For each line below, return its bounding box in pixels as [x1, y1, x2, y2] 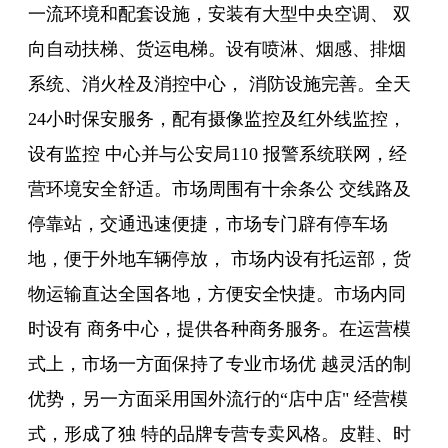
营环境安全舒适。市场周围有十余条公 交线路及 [28, 179, 411, 200]
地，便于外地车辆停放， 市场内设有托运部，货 [28, 249, 411, 270]
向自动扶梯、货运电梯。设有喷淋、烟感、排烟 [28, 39, 406, 60]
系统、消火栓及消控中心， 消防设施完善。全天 [28, 74, 411, 95]
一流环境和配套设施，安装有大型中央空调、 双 [28, 4, 411, 25]
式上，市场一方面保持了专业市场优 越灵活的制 [28, 354, 411, 375]
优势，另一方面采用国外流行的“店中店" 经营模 [28, 389, 408, 410]
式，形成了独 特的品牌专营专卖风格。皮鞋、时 [28, 424, 411, 445]
